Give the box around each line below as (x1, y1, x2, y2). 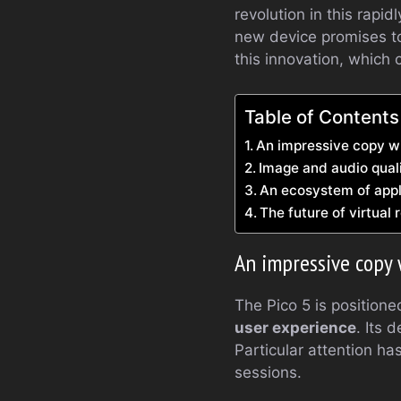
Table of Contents (244, 105, 399, 128)
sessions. (235, 363, 302, 381)
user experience (235, 318, 356, 337)
